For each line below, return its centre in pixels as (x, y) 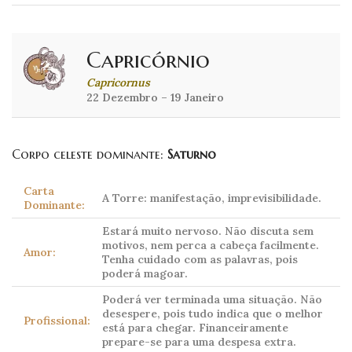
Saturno (192, 154)
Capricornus (118, 83)
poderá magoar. (145, 274)
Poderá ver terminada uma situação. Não (212, 300)
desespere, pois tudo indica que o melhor (213, 314)
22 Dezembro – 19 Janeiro (155, 98)
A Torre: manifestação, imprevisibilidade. (212, 198)
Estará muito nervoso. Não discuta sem (208, 231)
